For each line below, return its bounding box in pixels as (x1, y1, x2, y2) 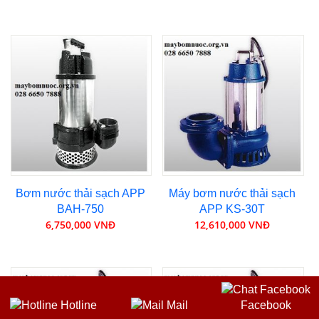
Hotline (57, 299, 97, 311)
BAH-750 (56, 202, 104, 215)
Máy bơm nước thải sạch (169, 187, 296, 199)
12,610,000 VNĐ (194, 217, 271, 231)
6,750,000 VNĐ (45, 217, 115, 231)
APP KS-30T (199, 202, 266, 215)
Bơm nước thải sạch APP (15, 187, 145, 199)
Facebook (240, 299, 291, 311)
